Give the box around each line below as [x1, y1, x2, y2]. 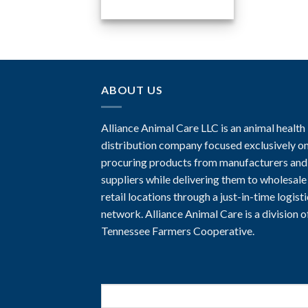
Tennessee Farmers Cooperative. [101, 223, 254, 237]
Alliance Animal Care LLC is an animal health [101, 120, 305, 134]
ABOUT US [101, 83, 163, 97]
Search [100, 285, 132, 298]
